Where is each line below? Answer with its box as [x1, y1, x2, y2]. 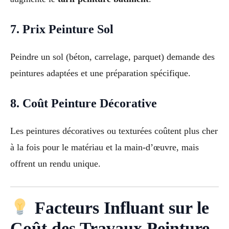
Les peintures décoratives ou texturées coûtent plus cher [10, 125, 218, 136]
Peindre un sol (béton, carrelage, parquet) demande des [10, 51, 215, 62]
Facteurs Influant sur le [30, 198, 209, 218]
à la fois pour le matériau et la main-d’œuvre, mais [10, 142, 199, 152]
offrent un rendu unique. [10, 158, 101, 169]
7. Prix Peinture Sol [10, 22, 113, 36]
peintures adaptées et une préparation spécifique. [10, 67, 191, 78]
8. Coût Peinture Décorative [10, 96, 157, 110]
